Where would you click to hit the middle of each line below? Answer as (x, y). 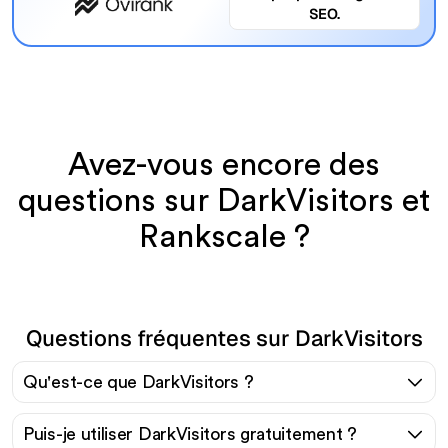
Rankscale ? (224, 236)
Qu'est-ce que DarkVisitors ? (138, 381)
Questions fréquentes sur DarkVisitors (224, 337)
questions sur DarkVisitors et (224, 200)
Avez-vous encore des (224, 164)
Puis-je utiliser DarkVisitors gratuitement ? (190, 433)
